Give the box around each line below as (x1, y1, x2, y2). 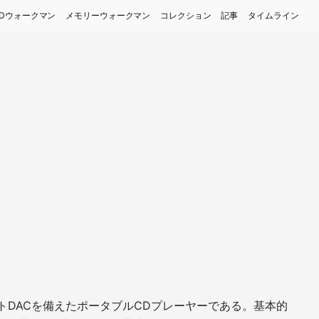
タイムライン (248, 10, 299, 21)
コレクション (160, 10, 211, 21)
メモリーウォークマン (66, 10, 151, 21)
